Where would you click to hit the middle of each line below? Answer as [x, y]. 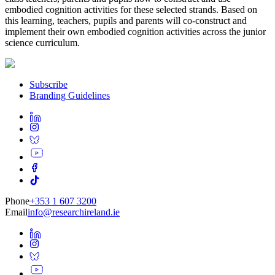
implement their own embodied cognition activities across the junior [135, 31]
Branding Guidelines [70, 95]
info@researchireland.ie [74, 212]
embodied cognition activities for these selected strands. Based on [131, 9]
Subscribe [48, 84]
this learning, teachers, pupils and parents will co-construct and [126, 20]
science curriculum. [42, 42]
